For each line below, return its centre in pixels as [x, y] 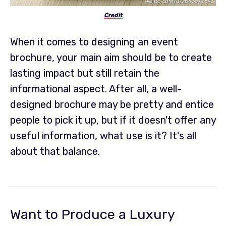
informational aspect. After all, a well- [96, 89]
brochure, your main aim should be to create [111, 58]
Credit [113, 15]
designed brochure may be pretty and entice [112, 105]
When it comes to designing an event [94, 42]
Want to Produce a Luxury [93, 215]
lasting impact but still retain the [85, 73]
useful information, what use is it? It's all [103, 136]
